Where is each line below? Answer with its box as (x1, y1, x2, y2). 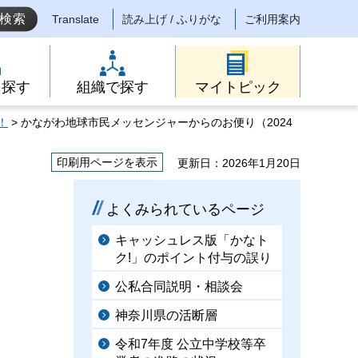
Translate (52, 13, 99, 26)
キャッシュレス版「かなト (115, 233, 268, 247)
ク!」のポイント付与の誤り (115, 251, 272, 265)
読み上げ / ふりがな (122, 13, 221, 26)
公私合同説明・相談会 (115, 280, 243, 293)
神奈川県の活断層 (115, 308, 217, 322)
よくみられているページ (106, 201, 265, 217)
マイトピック (194, 79, 281, 95)
